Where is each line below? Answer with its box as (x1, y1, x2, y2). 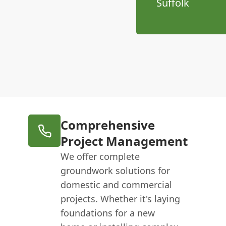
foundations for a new (61, 207, 155, 219)
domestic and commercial (61, 179, 173, 191)
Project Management (61, 133, 188, 149)
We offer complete (61, 150, 140, 162)
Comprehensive (61, 117, 155, 133)
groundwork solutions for (61, 164, 171, 177)
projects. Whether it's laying (61, 193, 181, 205)
